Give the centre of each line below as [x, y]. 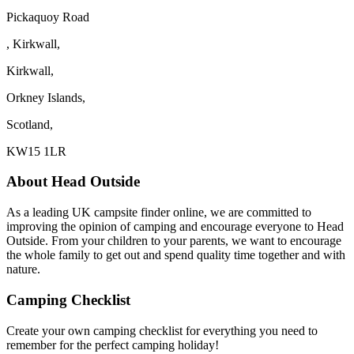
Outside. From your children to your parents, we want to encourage [174, 241]
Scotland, [30, 124]
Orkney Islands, [46, 97]
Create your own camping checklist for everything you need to [162, 330]
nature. [23, 269]
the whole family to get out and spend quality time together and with [176, 255]
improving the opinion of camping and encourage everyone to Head [175, 227]
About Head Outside [73, 182]
